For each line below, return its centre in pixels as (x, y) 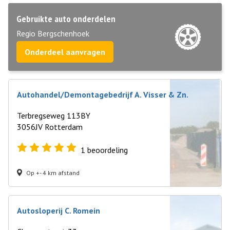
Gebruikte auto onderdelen (66, 19)
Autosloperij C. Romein (59, 210)
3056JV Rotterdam (50, 127)
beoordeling (107, 150)
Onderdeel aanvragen (65, 52)
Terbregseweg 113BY (54, 116)
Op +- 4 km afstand (53, 172)
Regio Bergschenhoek (53, 33)
